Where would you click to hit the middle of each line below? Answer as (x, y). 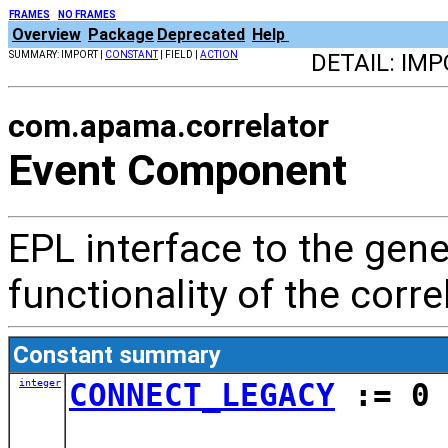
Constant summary (117, 354)
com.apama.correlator (168, 126)
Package (121, 34)
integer (40, 382)
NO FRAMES (87, 14)
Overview (46, 34)
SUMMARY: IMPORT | (57, 54)
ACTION (219, 54)
